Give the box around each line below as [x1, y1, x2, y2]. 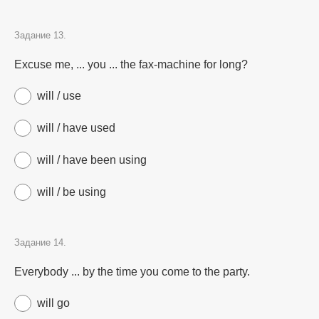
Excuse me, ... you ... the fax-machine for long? [14, 58, 248, 70]
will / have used [37, 122, 115, 134]
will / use [37, 90, 81, 102]
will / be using [37, 186, 106, 198]
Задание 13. [14, 30, 66, 41]
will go [37, 297, 70, 309]
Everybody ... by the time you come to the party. [14, 266, 250, 278]
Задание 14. [14, 237, 66, 248]
